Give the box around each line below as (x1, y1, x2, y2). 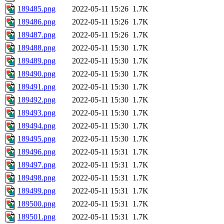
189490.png (17, 69, 55, 78)
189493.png (17, 108, 55, 117)
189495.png (17, 134, 55, 143)
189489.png (17, 56, 55, 65)
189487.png (17, 30, 55, 39)
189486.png (17, 17, 55, 26)
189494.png (17, 121, 55, 130)
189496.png (17, 147, 55, 156)
